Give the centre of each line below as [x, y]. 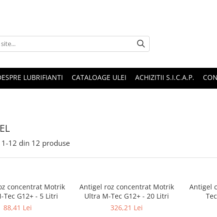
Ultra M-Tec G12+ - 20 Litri [127, 196]
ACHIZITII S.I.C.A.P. [165, 77]
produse [56, 143]
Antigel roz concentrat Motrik [127, 187]
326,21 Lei [127, 208]
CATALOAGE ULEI [99, 77]
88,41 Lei [18, 208]
